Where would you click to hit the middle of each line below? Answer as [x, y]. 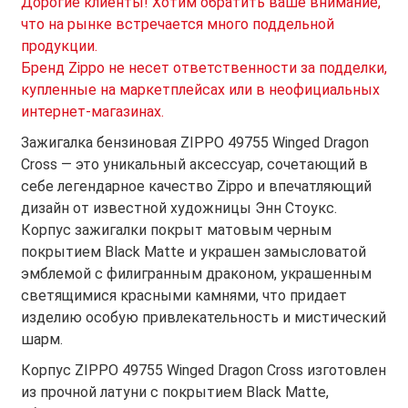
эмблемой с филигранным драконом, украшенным [196, 274]
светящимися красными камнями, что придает [184, 296]
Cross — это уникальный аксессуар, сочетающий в [194, 165]
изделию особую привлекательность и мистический [204, 318]
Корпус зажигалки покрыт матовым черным [176, 230]
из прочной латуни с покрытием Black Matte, [175, 393]
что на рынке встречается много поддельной [178, 25]
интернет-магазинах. [92, 112]
